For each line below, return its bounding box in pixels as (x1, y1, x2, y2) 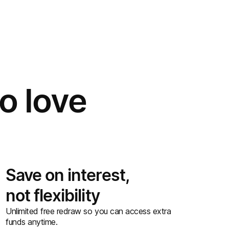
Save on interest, (6, 165, 129, 185)
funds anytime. (6, 217, 58, 227)
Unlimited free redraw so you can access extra (6, 206, 171, 216)
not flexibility (6, 186, 100, 205)
